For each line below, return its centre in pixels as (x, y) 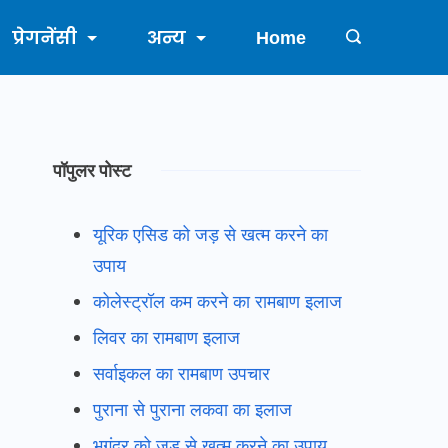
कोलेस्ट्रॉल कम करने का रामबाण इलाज (218, 301)
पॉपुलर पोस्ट (92, 170)
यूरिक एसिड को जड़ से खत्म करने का (211, 234)
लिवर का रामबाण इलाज (167, 337)
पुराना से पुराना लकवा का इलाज (193, 409)
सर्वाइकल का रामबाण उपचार (182, 373)
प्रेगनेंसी (44, 37)
